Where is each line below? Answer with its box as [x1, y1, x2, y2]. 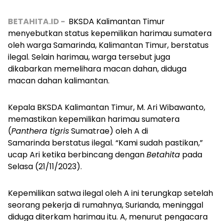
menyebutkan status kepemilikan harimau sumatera [8, 27, 212, 39]
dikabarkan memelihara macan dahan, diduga [8, 63, 186, 74]
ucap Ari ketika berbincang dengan [8, 148, 147, 160]
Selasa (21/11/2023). [8, 160, 84, 172]
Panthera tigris [11, 125, 69, 137]
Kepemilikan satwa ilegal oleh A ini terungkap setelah [8, 187, 213, 199]
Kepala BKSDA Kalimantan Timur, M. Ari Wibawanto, [8, 101, 205, 113]
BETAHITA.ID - [8, 15, 67, 27]
